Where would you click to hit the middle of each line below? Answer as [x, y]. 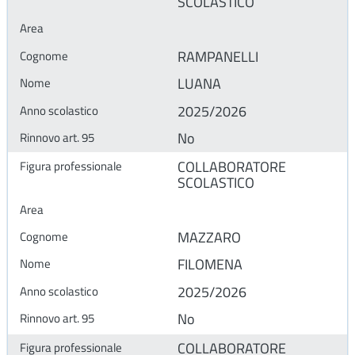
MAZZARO [209, 238]
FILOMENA [210, 265]
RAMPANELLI [218, 56]
